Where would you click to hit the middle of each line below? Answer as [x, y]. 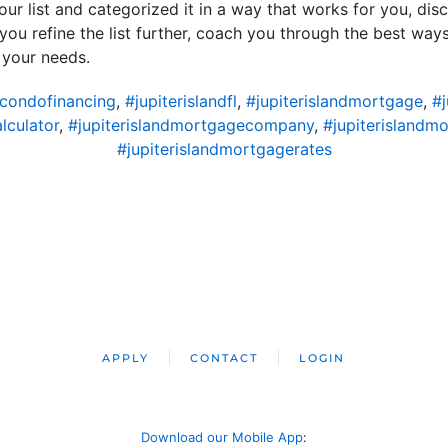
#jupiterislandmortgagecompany [191, 124]
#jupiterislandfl [181, 100]
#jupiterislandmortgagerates [224, 148]
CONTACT [224, 357]
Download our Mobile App [222, 436]
